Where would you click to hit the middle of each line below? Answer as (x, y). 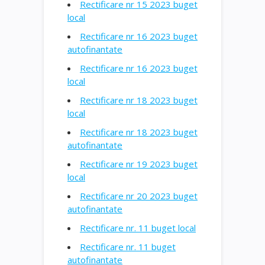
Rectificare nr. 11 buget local (138, 227)
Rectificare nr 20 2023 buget (139, 195)
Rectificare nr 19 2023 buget (139, 164)
